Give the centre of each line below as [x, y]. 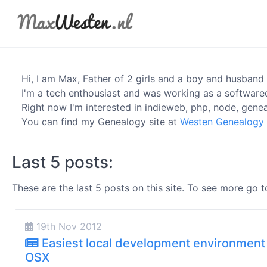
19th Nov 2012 [68, 226]
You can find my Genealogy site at [101, 122]
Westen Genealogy [222, 122]
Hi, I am [40, 79]
